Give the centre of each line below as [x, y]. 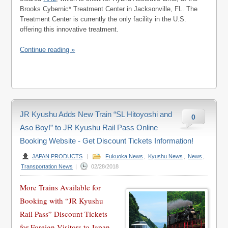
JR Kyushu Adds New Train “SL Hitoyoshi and [96, 114]
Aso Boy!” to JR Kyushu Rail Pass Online [89, 127]
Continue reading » [48, 50]
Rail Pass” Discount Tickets [64, 214]
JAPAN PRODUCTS [58, 156]
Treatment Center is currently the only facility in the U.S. [103, 19]
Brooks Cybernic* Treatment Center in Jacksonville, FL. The [109, 9]
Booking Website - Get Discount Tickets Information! [107, 141]
